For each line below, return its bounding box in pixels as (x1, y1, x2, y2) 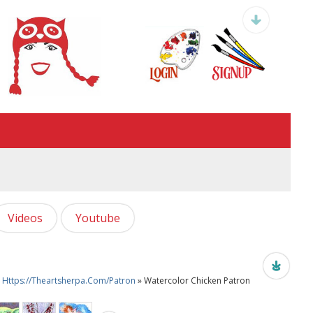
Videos (8, 210, 43, 226)
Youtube (75, 210, 120, 226)
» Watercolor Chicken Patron (138, 275, 250, 286)
